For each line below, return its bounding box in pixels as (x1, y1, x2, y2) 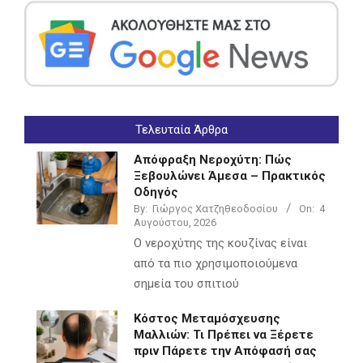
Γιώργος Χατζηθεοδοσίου (152, 203, 278, 216)
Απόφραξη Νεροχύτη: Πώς (134, 152, 292, 168)
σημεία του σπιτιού (134, 276, 239, 292)
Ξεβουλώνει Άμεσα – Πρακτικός (134, 169, 326, 184)
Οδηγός (134, 185, 178, 200)
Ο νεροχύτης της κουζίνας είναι (134, 236, 307, 251)
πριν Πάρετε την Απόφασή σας (134, 344, 317, 359)
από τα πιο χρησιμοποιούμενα (134, 256, 297, 271)
